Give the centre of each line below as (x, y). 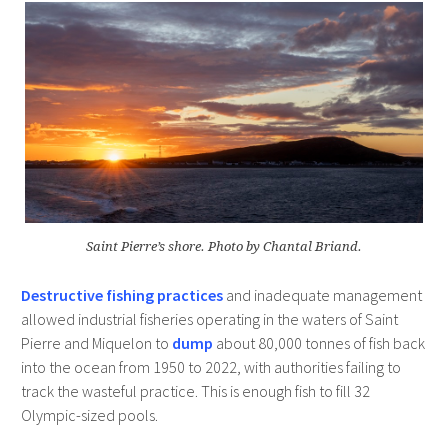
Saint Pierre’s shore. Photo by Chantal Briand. (224, 247)
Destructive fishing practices (121, 295)
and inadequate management (322, 295)
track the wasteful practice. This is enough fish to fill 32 (195, 391)
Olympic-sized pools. (89, 415)
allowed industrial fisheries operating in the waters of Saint (209, 319)
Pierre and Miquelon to (96, 343)
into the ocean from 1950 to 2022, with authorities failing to (210, 367)
